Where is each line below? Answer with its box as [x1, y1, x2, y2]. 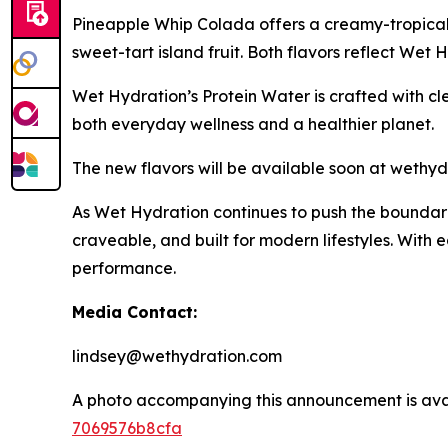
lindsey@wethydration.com [72, 346, 282, 367]
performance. [72, 258, 176, 279]
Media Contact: [72, 302, 197, 323]
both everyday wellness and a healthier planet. [72, 114, 434, 135]
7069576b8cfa [72, 418, 182, 439]
